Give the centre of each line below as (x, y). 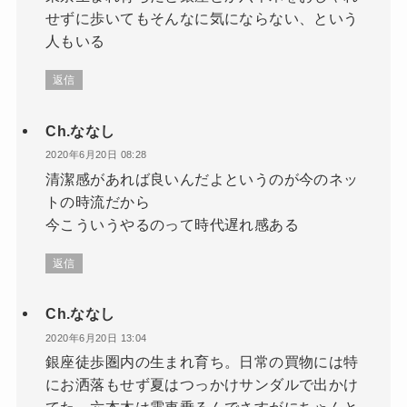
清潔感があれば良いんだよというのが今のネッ (202, 179)
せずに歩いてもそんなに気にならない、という (202, 19)
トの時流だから (98, 201)
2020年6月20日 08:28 (96, 155)
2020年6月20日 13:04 (96, 338)
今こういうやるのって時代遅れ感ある (172, 224)
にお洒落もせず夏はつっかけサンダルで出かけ (202, 385)
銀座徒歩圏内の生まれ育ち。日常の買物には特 (202, 362)
